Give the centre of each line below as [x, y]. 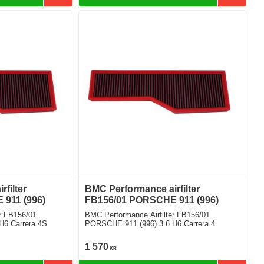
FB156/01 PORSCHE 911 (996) [152, 200]
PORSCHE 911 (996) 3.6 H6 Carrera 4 [150, 224]
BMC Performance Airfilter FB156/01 [148, 215]
